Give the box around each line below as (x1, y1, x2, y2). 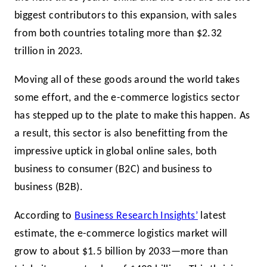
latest (198, 210, 226, 221)
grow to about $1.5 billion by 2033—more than (14, 246, 228, 257)
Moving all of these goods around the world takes (14, 75, 240, 86)
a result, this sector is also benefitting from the (14, 129, 228, 139)
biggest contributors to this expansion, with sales (14, 11, 237, 21)
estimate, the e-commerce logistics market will (14, 228, 228, 239)
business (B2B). (14, 182, 86, 193)
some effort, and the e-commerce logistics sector (14, 93, 240, 104)
